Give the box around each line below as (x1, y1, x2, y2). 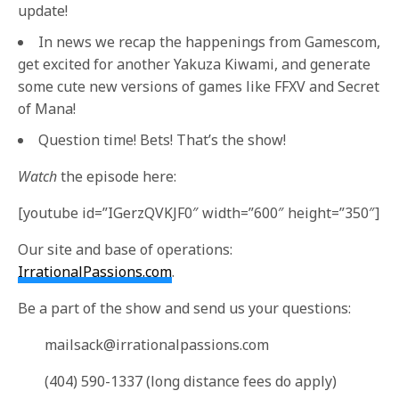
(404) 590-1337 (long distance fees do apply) (45, 371, 338, 391)
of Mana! (18, 99, 76, 118)
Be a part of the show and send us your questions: (18, 298, 352, 318)
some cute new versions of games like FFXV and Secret (18, 77, 379, 96)
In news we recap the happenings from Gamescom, (38, 32, 380, 52)
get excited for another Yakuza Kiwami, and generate (18, 54, 370, 74)
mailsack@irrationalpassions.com (45, 335, 269, 354)
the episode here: (57, 167, 177, 186)
